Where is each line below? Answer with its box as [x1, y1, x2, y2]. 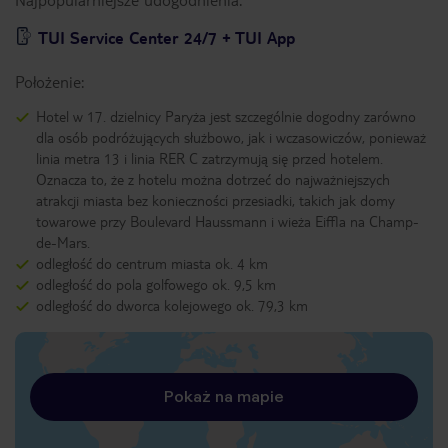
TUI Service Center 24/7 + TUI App [38, 27, 295, 48]
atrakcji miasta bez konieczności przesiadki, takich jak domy [36, 191, 395, 209]
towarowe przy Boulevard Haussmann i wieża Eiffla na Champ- [36, 212, 419, 230]
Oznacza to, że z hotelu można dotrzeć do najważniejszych [36, 170, 390, 188]
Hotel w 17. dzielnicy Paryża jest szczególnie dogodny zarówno [36, 107, 416, 125]
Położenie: [15, 71, 84, 92]
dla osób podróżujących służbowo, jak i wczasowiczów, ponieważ [36, 128, 426, 146]
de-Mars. [36, 233, 90, 251]
